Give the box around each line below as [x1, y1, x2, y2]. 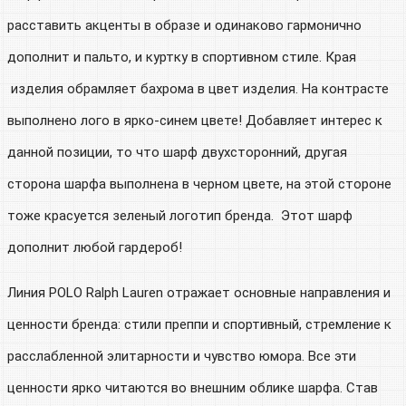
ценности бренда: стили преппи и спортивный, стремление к [7, 316, 391, 333]
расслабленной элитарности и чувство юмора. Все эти [7, 348, 356, 364]
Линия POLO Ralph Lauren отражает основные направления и [7, 285, 391, 301]
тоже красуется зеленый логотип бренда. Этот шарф [7, 208, 353, 224]
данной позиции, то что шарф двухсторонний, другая [7, 144, 347, 160]
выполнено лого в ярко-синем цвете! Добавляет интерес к [7, 112, 382, 129]
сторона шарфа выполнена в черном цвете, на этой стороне [7, 176, 391, 192]
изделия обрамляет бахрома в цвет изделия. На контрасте [7, 81, 389, 97]
